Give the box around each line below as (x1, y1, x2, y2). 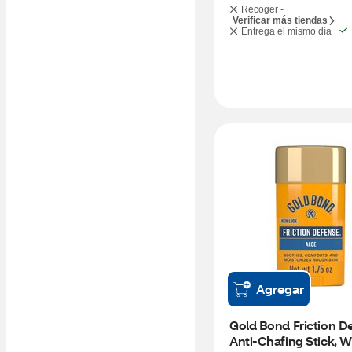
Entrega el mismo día (241, 26, 332, 37)
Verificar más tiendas (233, 15, 328, 26)
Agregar (256, 280, 304, 297)
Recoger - (241, 4, 284, 15)
